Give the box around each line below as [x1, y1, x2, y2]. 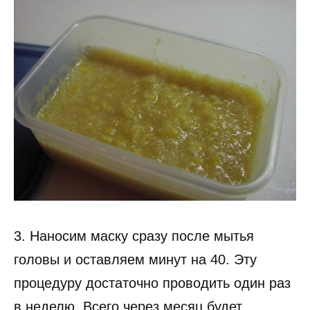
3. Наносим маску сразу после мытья [14, 228, 254, 244]
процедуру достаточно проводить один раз [14, 275, 291, 291]
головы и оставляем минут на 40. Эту [14, 252, 257, 268]
